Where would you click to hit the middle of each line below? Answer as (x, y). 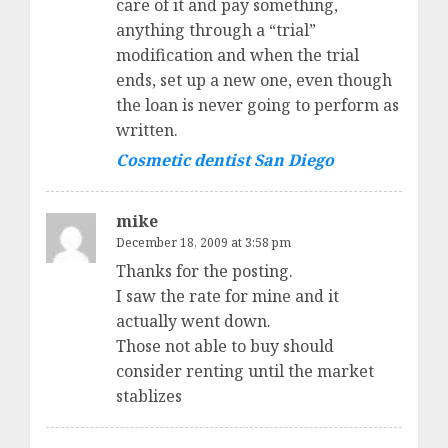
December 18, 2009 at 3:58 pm (203, 242)
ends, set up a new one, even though (254, 79)
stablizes (149, 395)
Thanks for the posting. (204, 270)
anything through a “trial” (216, 29)
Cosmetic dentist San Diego (225, 159)
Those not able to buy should (225, 345)
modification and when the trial (237, 54)
